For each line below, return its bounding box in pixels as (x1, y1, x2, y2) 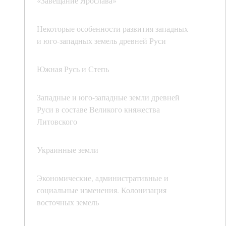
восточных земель (37, 197, 99, 208)
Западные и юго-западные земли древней (37, 92, 180, 103)
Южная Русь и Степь (37, 64, 109, 75)
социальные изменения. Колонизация (37, 185, 166, 196)
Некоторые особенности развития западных (37, 23, 188, 34)
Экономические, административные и (37, 173, 168, 184)
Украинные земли (37, 144, 98, 155)
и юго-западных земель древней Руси (37, 35, 166, 46)
